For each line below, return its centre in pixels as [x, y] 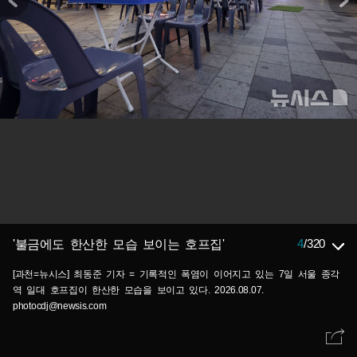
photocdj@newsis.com [60, 306]
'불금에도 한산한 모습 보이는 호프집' [119, 244]
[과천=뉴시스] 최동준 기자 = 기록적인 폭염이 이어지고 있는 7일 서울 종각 [177, 274]
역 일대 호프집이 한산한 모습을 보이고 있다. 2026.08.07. [138, 290]
